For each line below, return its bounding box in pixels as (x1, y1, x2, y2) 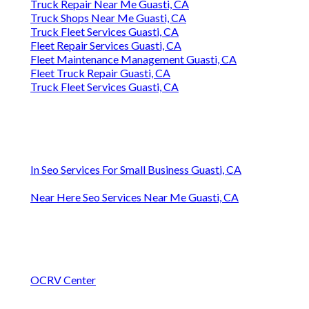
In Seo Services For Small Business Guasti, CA (30, 163, 241, 177)
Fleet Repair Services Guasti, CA (30, 39, 181, 52)
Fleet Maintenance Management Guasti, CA (30, 52, 237, 66)
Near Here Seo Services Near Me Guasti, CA (30, 190, 239, 204)
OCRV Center (30, 273, 96, 287)
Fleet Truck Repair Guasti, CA (30, 66, 170, 80)
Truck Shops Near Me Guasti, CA (30, 11, 186, 25)
